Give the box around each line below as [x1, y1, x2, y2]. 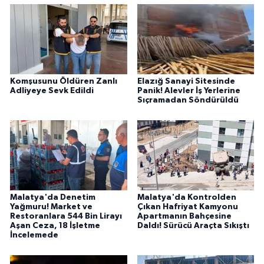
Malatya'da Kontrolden [137, 193, 236, 202]
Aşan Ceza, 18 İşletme [10, 222, 100, 230]
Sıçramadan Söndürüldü [137, 96, 239, 105]
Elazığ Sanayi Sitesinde [137, 77, 235, 86]
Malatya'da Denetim [10, 193, 95, 202]
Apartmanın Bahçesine [137, 212, 232, 221]
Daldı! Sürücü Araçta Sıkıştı [137, 222, 249, 230]
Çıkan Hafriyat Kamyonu [137, 203, 238, 212]
